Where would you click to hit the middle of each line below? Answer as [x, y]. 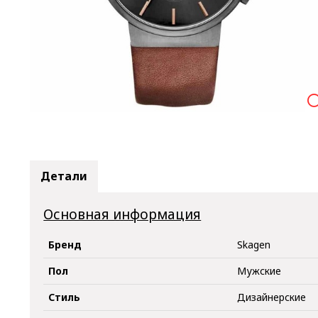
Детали [64, 176]
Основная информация [122, 214]
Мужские [259, 271]
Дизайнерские [272, 297]
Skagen [254, 245]
